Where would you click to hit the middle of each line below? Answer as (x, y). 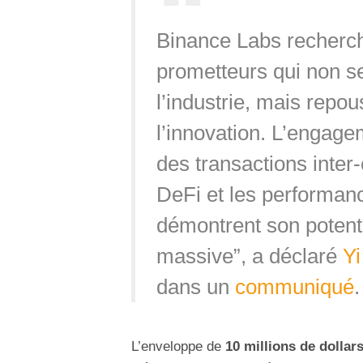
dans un (195, 286)
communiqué (294, 286)
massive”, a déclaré (249, 256)
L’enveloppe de (176, 346)
